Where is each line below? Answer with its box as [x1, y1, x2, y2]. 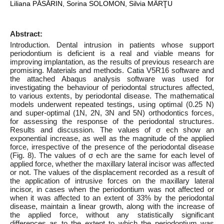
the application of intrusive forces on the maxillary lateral [10, 176, 214, 185]
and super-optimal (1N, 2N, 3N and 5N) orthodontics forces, [10, 108, 214, 117]
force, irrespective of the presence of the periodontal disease [10, 142, 214, 151]
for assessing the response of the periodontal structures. [10, 117, 214, 125]
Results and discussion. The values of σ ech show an [10, 125, 214, 134]
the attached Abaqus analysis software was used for [10, 74, 214, 83]
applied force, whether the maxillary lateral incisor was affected [10, 159, 214, 168]
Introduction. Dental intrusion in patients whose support [10, 40, 214, 49]
